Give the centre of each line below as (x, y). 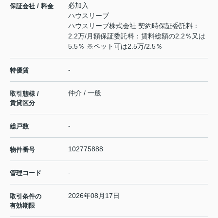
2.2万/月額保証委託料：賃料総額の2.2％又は (137, 36)
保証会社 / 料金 (32, 6)
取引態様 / (24, 93)
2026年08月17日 (94, 195)
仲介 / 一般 (85, 93)
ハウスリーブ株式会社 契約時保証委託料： (134, 26)
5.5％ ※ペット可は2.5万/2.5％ (115, 46)
